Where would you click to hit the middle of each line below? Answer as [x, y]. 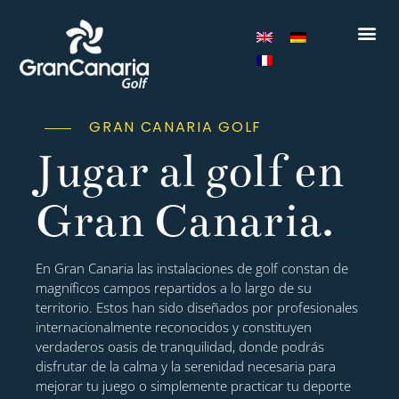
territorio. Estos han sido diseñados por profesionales [197, 307]
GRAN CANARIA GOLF [176, 126]
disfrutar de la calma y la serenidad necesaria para [186, 366]
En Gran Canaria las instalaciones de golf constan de [192, 268]
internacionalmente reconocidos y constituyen [174, 326]
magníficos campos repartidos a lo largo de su [174, 287]
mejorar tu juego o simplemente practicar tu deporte [193, 385]
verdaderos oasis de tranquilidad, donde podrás [180, 346]
